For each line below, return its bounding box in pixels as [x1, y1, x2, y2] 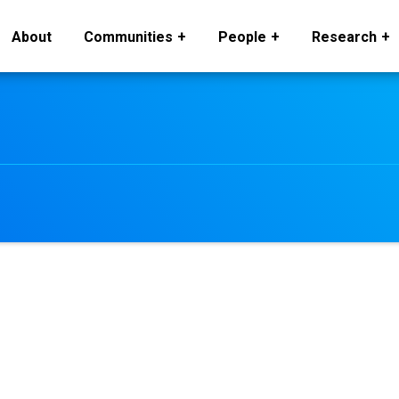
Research [312, 28, 377, 45]
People [218, 28, 266, 45]
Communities [84, 28, 173, 45]
